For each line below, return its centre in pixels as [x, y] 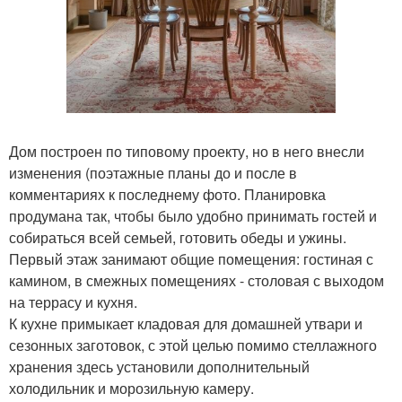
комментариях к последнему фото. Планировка [167, 194]
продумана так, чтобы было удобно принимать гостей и [193, 216]
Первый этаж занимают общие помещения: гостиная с [191, 259]
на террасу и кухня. [73, 302]
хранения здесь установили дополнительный [159, 367]
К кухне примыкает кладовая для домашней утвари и [186, 323]
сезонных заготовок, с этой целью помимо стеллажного [193, 345]
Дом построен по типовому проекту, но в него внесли [187, 151]
